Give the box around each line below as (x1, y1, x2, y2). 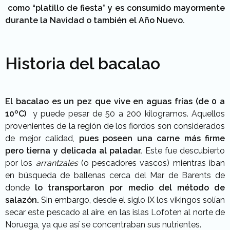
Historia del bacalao (5, 54, 160, 73)
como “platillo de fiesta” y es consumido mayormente (5, 3, 225, 13)
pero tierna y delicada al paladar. (5, 146, 145, 156)
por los (5, 158, 36, 168)
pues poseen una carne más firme (74, 133, 225, 144)
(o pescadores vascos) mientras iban (78, 158, 225, 168)
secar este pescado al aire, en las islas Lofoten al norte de (5, 207, 225, 218)
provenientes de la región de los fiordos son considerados (5, 121, 225, 131)
